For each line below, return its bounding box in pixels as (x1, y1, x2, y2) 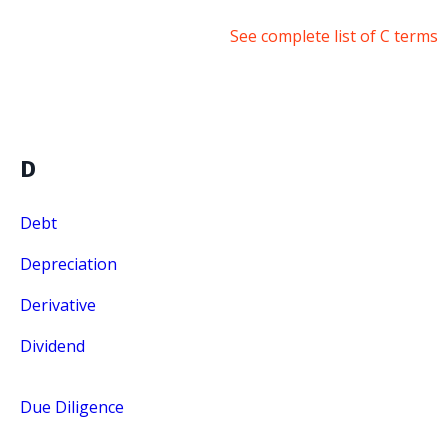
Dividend (20, 335, 85, 358)
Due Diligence (20, 396, 124, 419)
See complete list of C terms (230, 25, 438, 48)
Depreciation (20, 253, 117, 276)
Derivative (20, 294, 96, 317)
